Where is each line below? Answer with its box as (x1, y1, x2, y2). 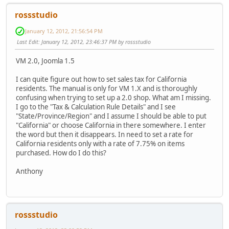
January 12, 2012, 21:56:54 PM (25, 27, 103, 35)
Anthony (16, 166, 43, 176)
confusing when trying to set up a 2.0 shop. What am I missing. (16, 93, 211, 102)
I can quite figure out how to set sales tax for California (16, 74, 187, 84)
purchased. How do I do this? (16, 148, 106, 157)
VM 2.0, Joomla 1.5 (16, 56, 75, 65)
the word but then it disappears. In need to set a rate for (16, 129, 193, 139)
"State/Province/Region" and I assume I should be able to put (16, 111, 207, 121)
